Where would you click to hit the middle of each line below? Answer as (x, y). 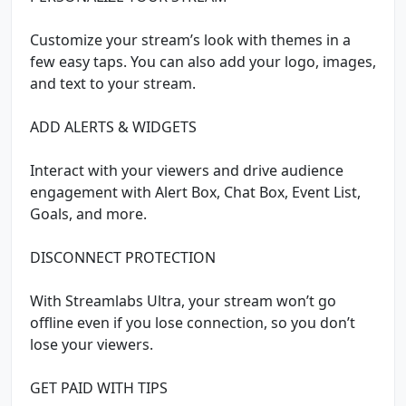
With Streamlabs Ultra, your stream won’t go (183, 300)
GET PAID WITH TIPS (99, 387)
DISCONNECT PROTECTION (123, 257)
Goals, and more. (88, 213)
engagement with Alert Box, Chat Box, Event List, (195, 192)
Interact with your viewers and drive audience (187, 170)
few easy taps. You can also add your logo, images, (203, 61)
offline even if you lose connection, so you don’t (193, 322)
